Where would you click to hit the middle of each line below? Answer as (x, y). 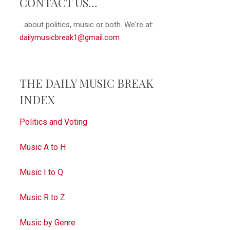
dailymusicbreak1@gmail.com (69, 37)
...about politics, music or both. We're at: (86, 25)
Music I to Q (41, 172)
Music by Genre (47, 223)
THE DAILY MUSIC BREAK (86, 83)
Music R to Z (42, 197)
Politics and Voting (53, 122)
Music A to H (42, 147)
